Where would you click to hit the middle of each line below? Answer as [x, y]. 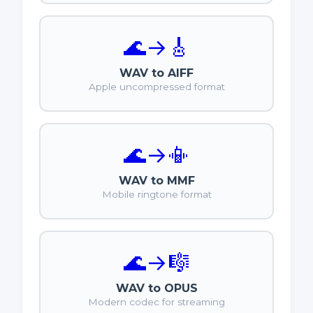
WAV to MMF [156, 181]
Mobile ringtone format [156, 195]
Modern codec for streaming [156, 302]
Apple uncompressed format [156, 87]
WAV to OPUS [156, 289]
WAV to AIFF [156, 73]
